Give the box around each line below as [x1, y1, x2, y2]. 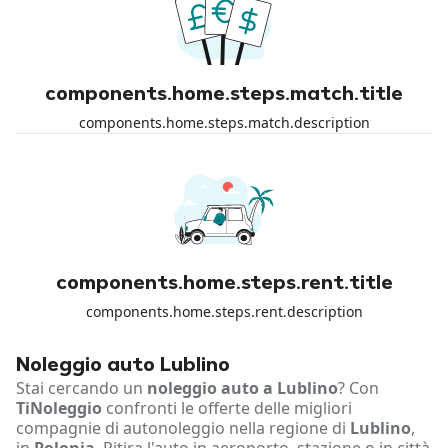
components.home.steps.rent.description [85, 301, 363, 321]
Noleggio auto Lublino [16, 355, 230, 376]
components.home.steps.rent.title [55, 273, 393, 294]
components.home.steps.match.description [78, 112, 370, 132]
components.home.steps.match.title [45, 84, 403, 105]
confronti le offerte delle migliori [102, 396, 352, 419]
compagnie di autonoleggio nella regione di [16, 416, 350, 439]
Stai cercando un [16, 376, 147, 399]
